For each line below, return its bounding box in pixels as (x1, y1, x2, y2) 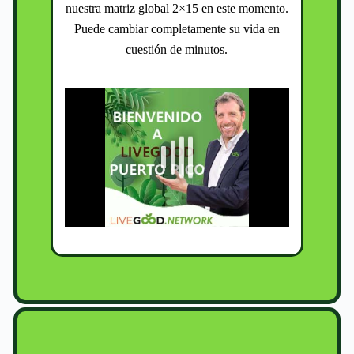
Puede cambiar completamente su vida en (73, 22, 280, 36)
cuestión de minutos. (126, 43, 228, 57)
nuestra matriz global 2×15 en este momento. (65, 2, 288, 16)
